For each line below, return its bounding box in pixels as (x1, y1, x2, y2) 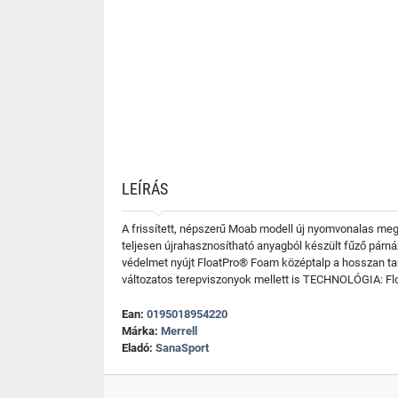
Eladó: (122, 341, 155, 354)
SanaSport (155, 341, 209, 354)
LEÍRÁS (122, 179, 168, 198)
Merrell (161, 324, 197, 338)
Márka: (122, 324, 161, 338)
